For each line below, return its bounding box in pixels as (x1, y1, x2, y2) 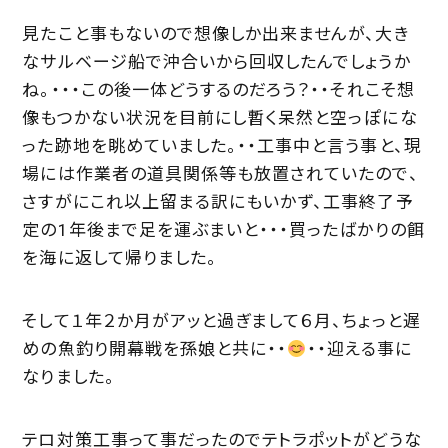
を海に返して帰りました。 (22, 248, 218, 268)
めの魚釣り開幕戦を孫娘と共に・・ (22, 339, 288, 359)
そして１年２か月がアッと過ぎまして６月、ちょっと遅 (22, 311, 421, 331)
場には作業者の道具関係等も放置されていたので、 (22, 164, 419, 184)
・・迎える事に (306, 339, 412, 359)
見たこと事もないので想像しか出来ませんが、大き (22, 24, 410, 44)
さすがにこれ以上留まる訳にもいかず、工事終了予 (22, 192, 414, 212)
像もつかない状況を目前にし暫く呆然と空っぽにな (22, 108, 418, 128)
